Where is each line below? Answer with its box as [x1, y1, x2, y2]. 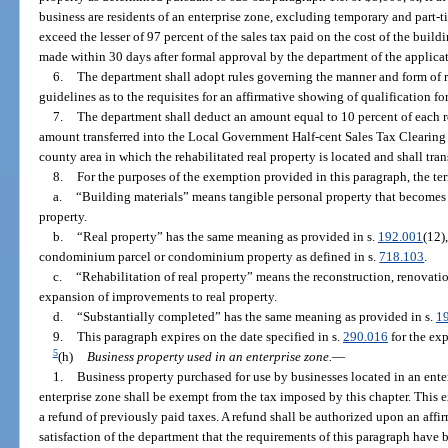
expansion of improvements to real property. [39, 288, 278, 304]
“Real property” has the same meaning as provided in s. [76, 228, 378, 244]
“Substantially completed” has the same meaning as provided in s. [76, 308, 436, 324]
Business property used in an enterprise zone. [86, 348, 332, 364]
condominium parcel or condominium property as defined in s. [39, 248, 380, 264]
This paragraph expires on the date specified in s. [76, 328, 343, 344]
